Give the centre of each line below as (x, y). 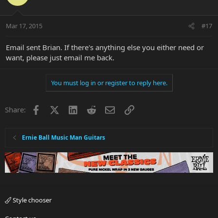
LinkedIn (92, 109)
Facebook (56, 109)
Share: (15, 110)
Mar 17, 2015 (24, 26)
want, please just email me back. (60, 58)
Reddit (107, 109)
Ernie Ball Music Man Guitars (64, 138)
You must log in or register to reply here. (109, 83)
